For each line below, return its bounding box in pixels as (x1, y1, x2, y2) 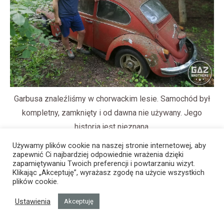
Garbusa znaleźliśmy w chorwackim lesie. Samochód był (14, 94, 210, 103)
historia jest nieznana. (74, 122, 150, 131)
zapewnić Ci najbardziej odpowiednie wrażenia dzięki (12, 150, 183, 159)
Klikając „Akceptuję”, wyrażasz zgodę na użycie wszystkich (12, 168, 204, 177)
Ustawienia (15, 196, 50, 206)
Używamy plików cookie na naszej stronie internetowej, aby (12, 141, 206, 150)
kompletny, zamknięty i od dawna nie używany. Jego (22, 108, 202, 117)
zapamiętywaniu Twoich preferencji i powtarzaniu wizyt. (12, 159, 195, 168)
